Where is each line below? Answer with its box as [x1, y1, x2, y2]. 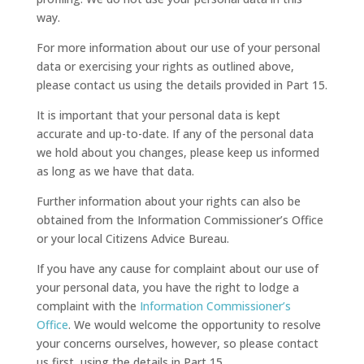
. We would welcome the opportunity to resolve [67, 316, 321, 332]
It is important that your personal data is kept [36, 106, 280, 123]
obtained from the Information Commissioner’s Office [36, 211, 323, 227]
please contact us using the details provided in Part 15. [36, 76, 327, 93]
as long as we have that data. [36, 162, 194, 179]
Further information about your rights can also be [36, 193, 301, 209]
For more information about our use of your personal [36, 39, 320, 55]
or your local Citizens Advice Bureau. [36, 230, 229, 246]
